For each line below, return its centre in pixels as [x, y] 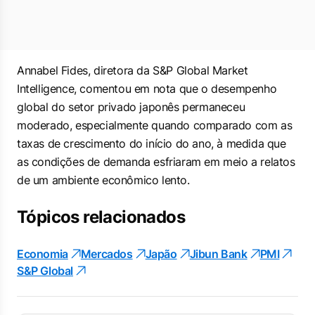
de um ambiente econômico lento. [103, 180]
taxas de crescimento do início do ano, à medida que [152, 143]
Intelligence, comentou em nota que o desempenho [147, 89]
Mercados [107, 254]
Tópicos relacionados [101, 217]
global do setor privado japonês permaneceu [131, 107]
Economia [43, 254]
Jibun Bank [218, 254]
